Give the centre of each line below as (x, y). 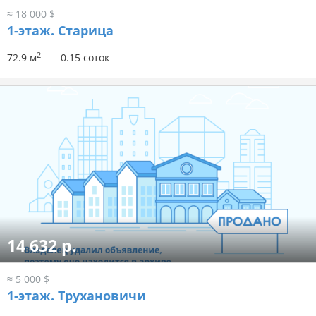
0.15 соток (85, 58)
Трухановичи (100, 296)
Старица (84, 31)
